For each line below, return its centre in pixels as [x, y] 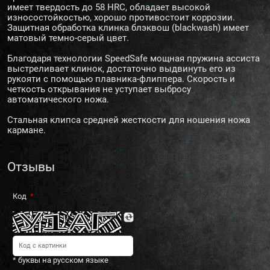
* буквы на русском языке [61, 260]
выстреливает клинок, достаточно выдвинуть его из [121, 69]
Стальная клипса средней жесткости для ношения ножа [129, 120]
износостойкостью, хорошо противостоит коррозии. [121, 18]
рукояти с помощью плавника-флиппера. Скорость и [121, 79]
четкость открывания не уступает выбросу [99, 89]
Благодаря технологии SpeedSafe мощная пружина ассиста [133, 59]
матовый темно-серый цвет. [68, 38]
